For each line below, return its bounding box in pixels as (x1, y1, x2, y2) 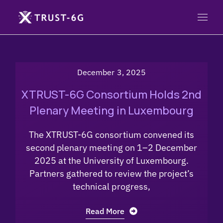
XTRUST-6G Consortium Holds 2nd (21, 87, 202, 102)
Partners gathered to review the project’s (29, 168, 194, 179)
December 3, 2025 (77, 67, 146, 77)
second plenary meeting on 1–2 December (26, 142, 197, 153)
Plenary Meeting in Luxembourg (29, 103, 194, 118)
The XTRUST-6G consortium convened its (29, 129, 194, 140)
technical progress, (73, 181, 150, 192)
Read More (85, 206, 125, 216)
